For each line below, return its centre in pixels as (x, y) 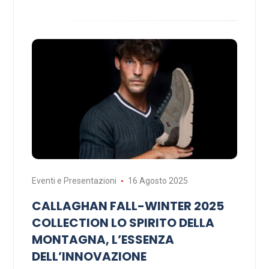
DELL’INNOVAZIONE (89, 257)
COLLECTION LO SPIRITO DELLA (123, 223)
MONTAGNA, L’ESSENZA (103, 240)
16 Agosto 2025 (158, 181)
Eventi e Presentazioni (74, 181)
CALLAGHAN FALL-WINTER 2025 (128, 206)
